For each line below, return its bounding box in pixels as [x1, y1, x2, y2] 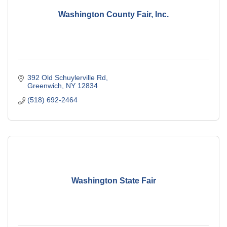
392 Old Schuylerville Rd [27, 73, 106, 82]
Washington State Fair [71, 176, 156, 185]
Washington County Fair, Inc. [58, 10, 169, 19]
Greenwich [27, 82, 62, 90]
